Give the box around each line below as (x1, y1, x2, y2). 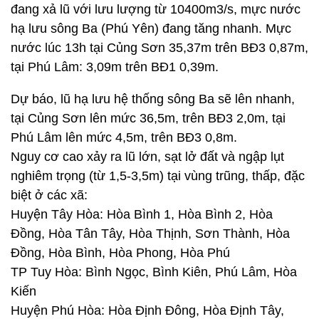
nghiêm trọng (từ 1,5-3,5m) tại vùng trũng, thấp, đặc (11, 169, 305, 183)
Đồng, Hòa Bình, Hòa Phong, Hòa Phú (11, 246, 230, 260)
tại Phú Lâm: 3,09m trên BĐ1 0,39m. (11, 60, 219, 74)
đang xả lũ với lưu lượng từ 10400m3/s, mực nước (11, 2, 300, 16)
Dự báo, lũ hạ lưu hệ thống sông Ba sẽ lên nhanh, (11, 92, 295, 106)
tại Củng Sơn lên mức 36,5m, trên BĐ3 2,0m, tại (11, 111, 286, 125)
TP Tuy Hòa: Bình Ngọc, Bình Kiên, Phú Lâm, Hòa (11, 265, 297, 279)
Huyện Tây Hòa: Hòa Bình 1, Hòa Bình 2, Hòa (11, 207, 273, 221)
